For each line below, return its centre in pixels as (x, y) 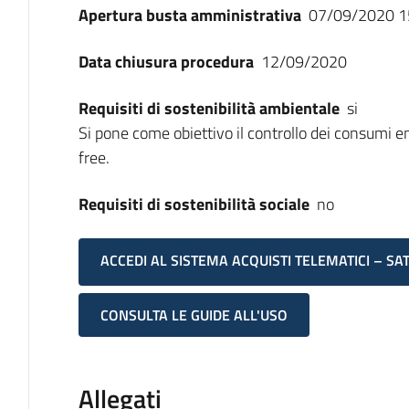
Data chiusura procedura (166, 62)
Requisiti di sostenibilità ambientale (209, 108)
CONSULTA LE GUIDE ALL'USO (194, 315)
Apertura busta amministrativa (189, 15)
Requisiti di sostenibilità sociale (194, 204)
